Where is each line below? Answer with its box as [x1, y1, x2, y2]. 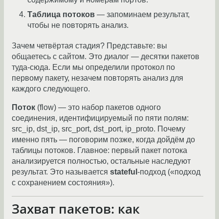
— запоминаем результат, [95, 10, 190, 19]
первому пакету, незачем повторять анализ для [12, 73, 183, 82]
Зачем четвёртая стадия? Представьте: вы [12, 41, 167, 50]
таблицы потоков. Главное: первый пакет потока [12, 146, 187, 154]
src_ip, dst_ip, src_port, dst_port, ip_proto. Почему [12, 124, 185, 133]
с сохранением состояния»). [12, 178, 114, 187]
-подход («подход [137, 167, 200, 176]
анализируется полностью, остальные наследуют [12, 156, 191, 165]
